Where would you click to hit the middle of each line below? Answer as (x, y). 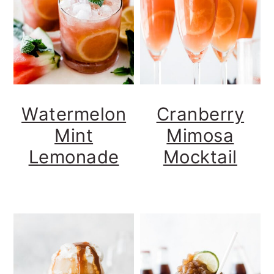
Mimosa (200, 136)
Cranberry (200, 114)
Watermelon (74, 114)
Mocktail (200, 157)
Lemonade (74, 157)
